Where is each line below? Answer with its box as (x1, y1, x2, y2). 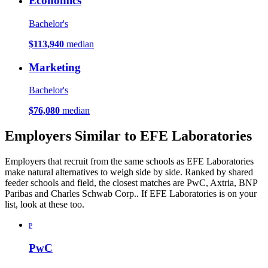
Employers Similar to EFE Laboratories (5, 128, 252, 144)
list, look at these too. (5, 199, 84, 210)
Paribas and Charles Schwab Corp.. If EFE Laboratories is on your (5, 188, 257, 199)
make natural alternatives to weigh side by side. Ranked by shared (5, 167, 253, 178)
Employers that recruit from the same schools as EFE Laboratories (5, 156, 254, 167)
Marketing (29, 60, 81, 74)
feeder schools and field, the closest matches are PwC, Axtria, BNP (5, 178, 257, 188)
